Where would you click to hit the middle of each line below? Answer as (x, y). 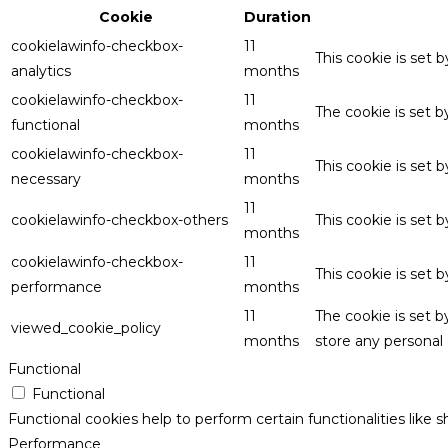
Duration (277, 16)
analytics (41, 70)
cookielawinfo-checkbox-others (119, 219)
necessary (46, 178)
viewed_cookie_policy (86, 327)
